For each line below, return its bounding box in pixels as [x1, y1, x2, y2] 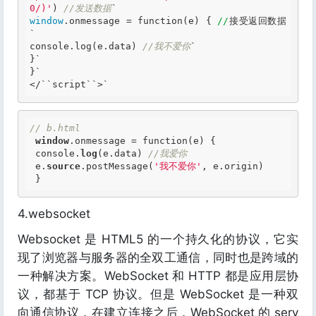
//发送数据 [63, 3, 111, 13]
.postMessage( [80, 161, 154, 171]
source [47, 161, 80, 171]
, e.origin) [202, 161, 264, 171]
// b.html [30, 123, 80, 133]
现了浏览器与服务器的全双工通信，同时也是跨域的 [18, 250, 298, 265]
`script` [47, 79, 92, 90]
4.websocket [18, 207, 90, 221]
